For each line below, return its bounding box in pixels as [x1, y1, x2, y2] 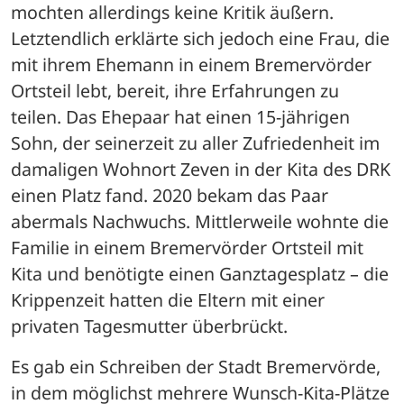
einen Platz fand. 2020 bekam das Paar [11, 182, 328, 207]
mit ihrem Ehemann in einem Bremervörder [11, 51, 372, 77]
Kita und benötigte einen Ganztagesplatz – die [11, 261, 389, 286]
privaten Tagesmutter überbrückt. [11, 313, 292, 338]
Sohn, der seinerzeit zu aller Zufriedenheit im [11, 130, 380, 155]
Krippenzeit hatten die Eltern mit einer [11, 287, 325, 312]
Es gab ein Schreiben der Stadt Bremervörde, [11, 353, 381, 379]
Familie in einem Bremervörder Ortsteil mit [11, 234, 363, 260]
